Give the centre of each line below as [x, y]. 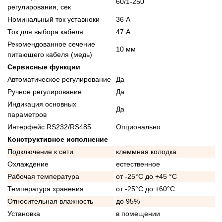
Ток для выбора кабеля [45, 32]
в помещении [138, 214]
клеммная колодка [146, 152]
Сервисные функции [44, 67]
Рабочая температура [43, 177]
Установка [24, 214]
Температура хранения [46, 189]
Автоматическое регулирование [59, 80]
